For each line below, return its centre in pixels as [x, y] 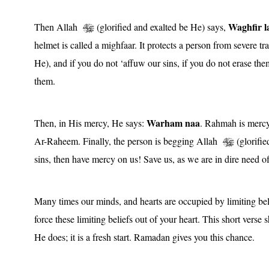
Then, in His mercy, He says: [90, 122]
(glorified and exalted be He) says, [161, 26]
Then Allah [59, 26]
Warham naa [173, 122]
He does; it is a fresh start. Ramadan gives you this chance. [144, 237]
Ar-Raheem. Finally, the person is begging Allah [128, 141]
